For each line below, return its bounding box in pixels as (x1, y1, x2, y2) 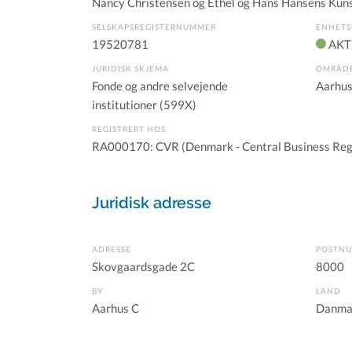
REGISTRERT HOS (92, 124, 166, 134)
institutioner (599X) (92, 97, 196, 112)
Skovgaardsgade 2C (92, 259, 195, 273)
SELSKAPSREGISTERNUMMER (92, 22, 216, 31)
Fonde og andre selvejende (92, 79, 228, 93)
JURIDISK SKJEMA (92, 64, 169, 73)
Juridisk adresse (92, 193, 211, 212)
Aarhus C (92, 301, 139, 315)
